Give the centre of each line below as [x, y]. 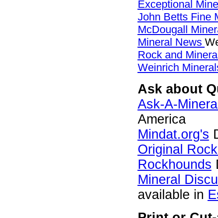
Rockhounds [174, 164]
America [162, 119]
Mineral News [171, 42]
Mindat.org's [173, 134]
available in [173, 195]
